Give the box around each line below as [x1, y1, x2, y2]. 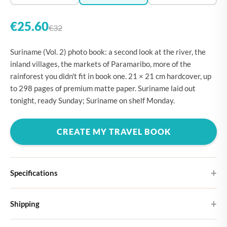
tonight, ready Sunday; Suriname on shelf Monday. [10, 96, 175, 105]
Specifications [10, 168, 58, 177]
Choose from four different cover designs [10, 203, 140, 211]
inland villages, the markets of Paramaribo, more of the [10, 59, 191, 68]
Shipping [10, 199, 40, 208]
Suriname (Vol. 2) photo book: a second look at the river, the [10, 47, 206, 56]
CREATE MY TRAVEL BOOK [56, 127, 171, 136]
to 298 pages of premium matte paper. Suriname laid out [10, 84, 196, 93]
